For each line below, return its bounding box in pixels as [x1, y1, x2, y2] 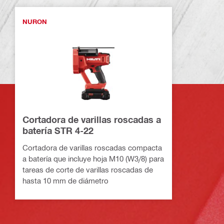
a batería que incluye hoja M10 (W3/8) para [22, 154, 164, 163]
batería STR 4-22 [22, 125, 93, 136]
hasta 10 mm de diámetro [22, 176, 108, 185]
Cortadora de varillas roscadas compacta [22, 143, 162, 152]
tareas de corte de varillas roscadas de [22, 165, 153, 174]
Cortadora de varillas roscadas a [22, 114, 161, 125]
